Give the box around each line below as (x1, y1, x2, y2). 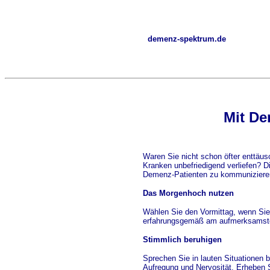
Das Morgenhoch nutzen (143, 189, 234, 198)
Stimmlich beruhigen (143, 235, 222, 244)
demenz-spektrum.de (147, 34, 226, 43)
